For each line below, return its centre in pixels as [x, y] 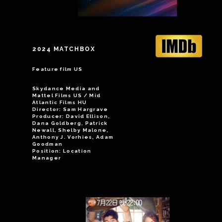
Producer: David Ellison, [71, 116]
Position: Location [62, 151]
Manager [47, 158]
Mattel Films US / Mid [67, 95]
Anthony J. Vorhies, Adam [73, 137]
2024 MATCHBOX [64, 49]
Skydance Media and [66, 88]
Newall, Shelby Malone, [71, 130]
